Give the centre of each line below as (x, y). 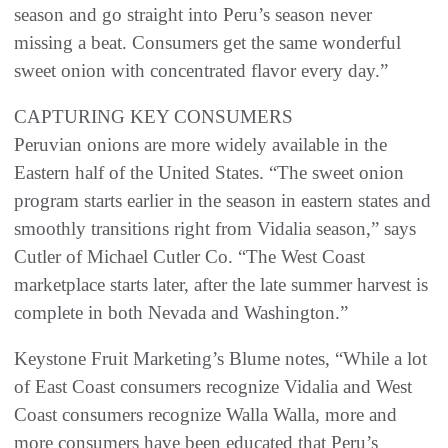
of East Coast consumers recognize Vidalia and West (213, 387)
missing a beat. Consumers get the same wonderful (207, 43)
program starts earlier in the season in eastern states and (222, 201)
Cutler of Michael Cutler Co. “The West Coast (189, 257)
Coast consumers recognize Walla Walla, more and (205, 415)
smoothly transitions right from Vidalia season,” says (215, 229)
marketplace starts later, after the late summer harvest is (221, 285)
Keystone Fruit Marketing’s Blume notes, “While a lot (220, 359)
